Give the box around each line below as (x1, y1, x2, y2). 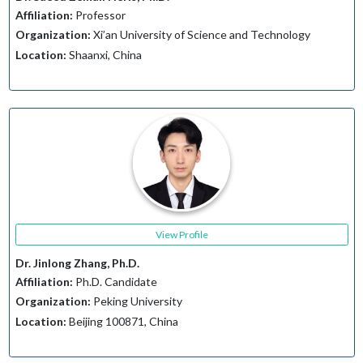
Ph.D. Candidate (72, 274, 157, 288)
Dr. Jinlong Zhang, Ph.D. (15, 256, 139, 271)
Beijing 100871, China (66, 314, 178, 328)
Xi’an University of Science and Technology (90, 28, 310, 42)
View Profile (155, 228, 208, 241)
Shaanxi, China (66, 47, 142, 62)
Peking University (90, 294, 182, 309)
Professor (72, 7, 126, 22)
